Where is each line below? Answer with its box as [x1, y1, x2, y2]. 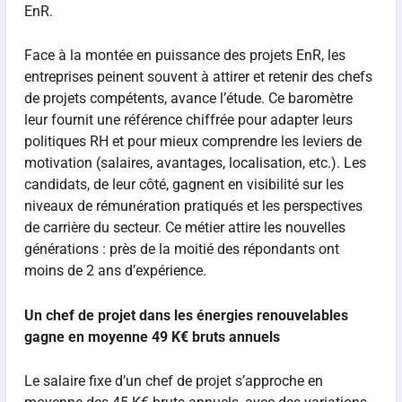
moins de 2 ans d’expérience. [23, 262, 206, 280]
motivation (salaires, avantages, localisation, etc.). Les [23, 154, 366, 172]
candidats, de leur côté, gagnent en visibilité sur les [23, 176, 344, 194]
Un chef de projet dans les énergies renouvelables [23, 306, 348, 324]
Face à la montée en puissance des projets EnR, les [23, 47, 345, 65]
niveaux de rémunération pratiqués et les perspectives [23, 197, 363, 215]
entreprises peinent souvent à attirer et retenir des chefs [23, 68, 372, 86]
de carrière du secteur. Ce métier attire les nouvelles [23, 219, 345, 237]
